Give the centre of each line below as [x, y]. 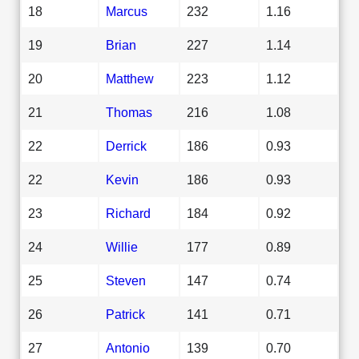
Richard [128, 213]
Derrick [126, 145]
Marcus [127, 11]
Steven [126, 280]
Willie [122, 246]
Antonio [128, 347]
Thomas [129, 112]
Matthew [130, 78]
